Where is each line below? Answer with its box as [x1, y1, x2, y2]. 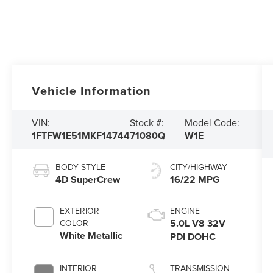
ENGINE [169, 205, 200, 218]
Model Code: [184, 116, 239, 130]
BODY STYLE [55, 161, 106, 174]
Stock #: [130, 116, 165, 130]
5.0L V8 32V [169, 216, 225, 231]
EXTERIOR [60, 205, 100, 218]
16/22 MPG [169, 172, 220, 187]
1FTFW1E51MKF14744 [32, 129, 130, 143]
